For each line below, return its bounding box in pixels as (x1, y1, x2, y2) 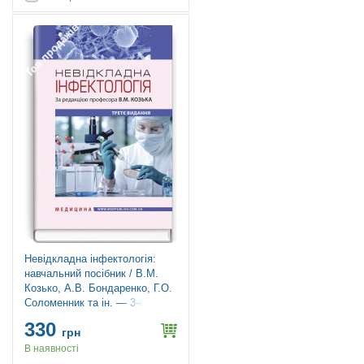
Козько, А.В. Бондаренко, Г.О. (24, 282, 172, 294)
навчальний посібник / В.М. (24, 267, 158, 279)
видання (24, 311, 65, 323)
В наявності (24, 343, 79, 355)
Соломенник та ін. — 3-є (24, 297, 145, 309)
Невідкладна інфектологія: (24, 253, 156, 265)
